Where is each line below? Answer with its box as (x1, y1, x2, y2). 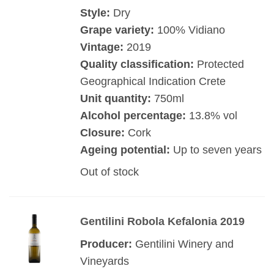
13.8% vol (185, 109, 237, 122)
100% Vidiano (154, 23, 225, 36)
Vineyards (80, 254, 132, 267)
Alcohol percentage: (80, 109, 186, 122)
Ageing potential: (80, 143, 170, 156)
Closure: (80, 126, 125, 139)
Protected (196, 57, 244, 70)
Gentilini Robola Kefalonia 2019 (80, 215, 245, 228)
